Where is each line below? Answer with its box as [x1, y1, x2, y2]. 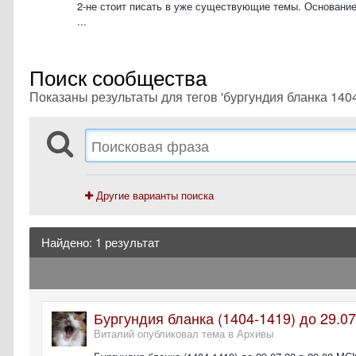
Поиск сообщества [29, 62, 207, 91]
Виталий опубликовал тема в [94, 326, 237, 341]
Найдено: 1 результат [41, 234, 160, 250]
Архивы [237, 326, 273, 341]
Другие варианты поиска [93, 188, 214, 203]
